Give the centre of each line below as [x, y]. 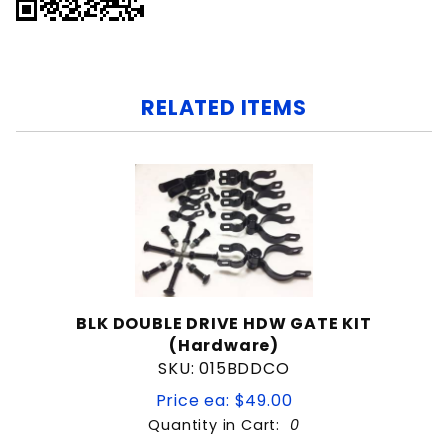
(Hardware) [223, 346]
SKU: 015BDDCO [224, 369]
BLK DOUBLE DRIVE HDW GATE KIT [224, 324]
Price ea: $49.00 [224, 401]
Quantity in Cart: [219, 425]
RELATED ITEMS [224, 107]
